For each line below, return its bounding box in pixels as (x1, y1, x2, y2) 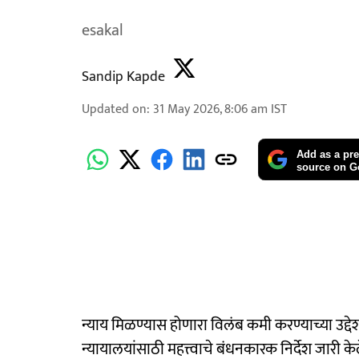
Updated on (82, 99, 147, 120)
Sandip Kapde (82, 65, 165, 89)
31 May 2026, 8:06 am (153, 99, 268, 120)
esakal (82, 17, 123, 44)
